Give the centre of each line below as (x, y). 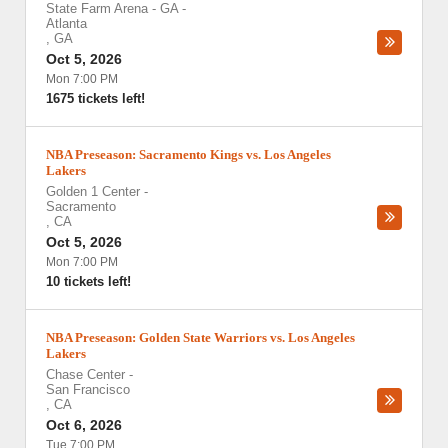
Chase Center (85, 374)
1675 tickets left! (95, 98)
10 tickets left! (88, 281)
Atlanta (66, 23)
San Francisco (88, 389)
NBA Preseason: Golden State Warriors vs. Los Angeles (200, 337)
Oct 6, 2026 (84, 425)
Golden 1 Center (93, 191)
